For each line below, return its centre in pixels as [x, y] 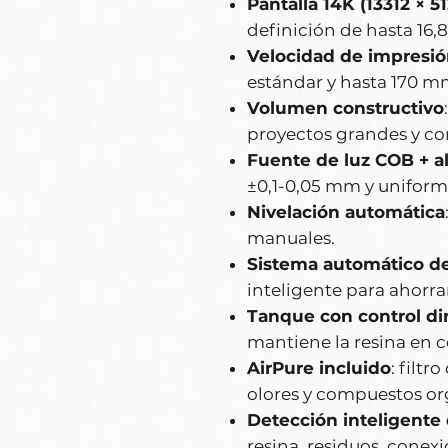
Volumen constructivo [345, 108]
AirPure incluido [319, 368]
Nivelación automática [346, 212]
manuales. [291, 238]
